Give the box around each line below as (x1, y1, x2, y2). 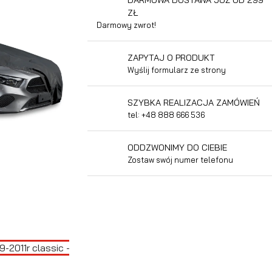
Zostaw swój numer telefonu (127, 154, 233, 165)
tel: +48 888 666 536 (127, 109, 205, 120)
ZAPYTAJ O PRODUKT (127, 52, 215, 63)
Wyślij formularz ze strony (127, 64, 226, 75)
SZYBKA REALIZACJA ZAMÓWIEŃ (127, 97, 260, 108)
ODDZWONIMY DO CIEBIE (127, 141, 227, 153)
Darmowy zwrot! (97, 19, 156, 30)
